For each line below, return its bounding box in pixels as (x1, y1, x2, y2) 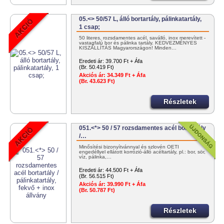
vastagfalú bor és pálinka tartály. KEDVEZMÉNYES (79, 40, 197, 46)
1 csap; (79, 23, 100, 31)
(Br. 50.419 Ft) (79, 64, 114, 70)
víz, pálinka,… (79, 154, 112, 160)
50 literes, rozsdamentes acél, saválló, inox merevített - (79, 35, 206, 41)
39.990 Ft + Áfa (105, 181, 146, 187)
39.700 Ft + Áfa (105, 58, 143, 64)
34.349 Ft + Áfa (105, 72, 146, 78)
